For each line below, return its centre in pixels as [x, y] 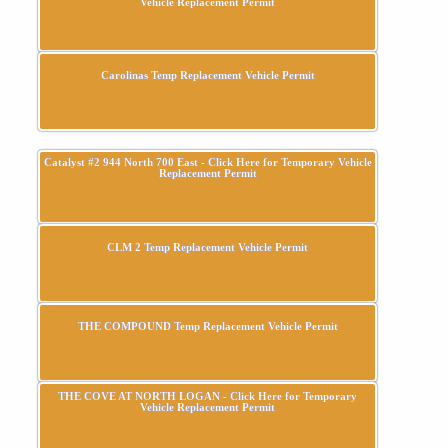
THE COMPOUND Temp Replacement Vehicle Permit [207, 325]
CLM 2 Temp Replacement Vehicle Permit [208, 246]
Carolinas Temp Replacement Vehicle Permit [207, 75]
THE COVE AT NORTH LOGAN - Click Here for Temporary [208, 395]
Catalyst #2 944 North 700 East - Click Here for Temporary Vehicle [207, 161]
